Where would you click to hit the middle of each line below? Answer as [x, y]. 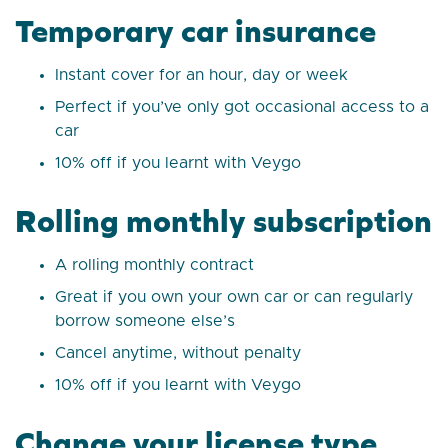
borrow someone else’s [145, 321]
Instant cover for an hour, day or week [201, 75]
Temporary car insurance [195, 31]
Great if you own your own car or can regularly [234, 297]
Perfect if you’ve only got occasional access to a [242, 107]
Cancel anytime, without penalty [178, 353]
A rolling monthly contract [154, 265]
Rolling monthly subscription [223, 221]
